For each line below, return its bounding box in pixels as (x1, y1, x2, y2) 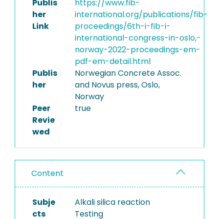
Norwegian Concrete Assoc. (74, 67, 181, 79)
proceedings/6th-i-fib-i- (74, 21, 171, 32)
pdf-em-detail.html (74, 56, 151, 67)
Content (31, 168, 64, 179)
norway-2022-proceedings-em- (74, 44, 200, 55)
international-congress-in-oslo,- (74, 32, 201, 44)
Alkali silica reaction (74, 197, 150, 208)
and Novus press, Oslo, (74, 79, 160, 90)
